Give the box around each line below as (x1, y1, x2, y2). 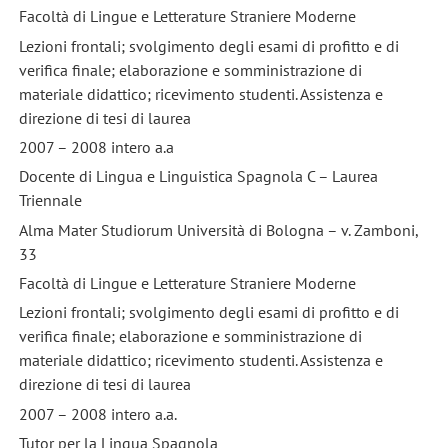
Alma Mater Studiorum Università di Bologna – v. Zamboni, (18, 219, 418, 240)
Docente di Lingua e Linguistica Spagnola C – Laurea (18, 166, 378, 187)
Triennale (18, 190, 82, 211)
